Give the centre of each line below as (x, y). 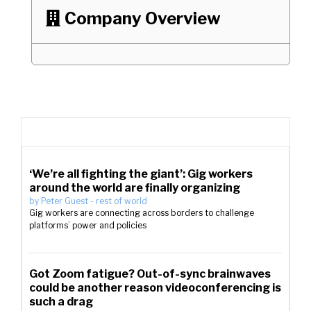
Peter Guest (65, 201)
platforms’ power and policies (88, 225)
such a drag (61, 302)
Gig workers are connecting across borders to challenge (142, 213)
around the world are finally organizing (135, 188)
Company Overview (143, 18)
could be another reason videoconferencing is (155, 288)
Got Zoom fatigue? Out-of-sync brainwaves (150, 274)
